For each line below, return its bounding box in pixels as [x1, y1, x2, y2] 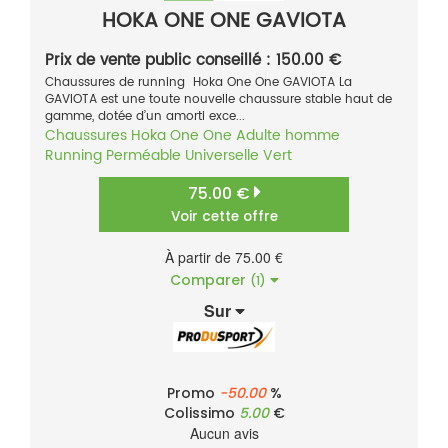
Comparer [169, 270, 250, 291]
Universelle [185, 144, 259, 168]
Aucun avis [189, 423, 259, 444]
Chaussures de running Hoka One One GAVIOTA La [45, 73, 352, 93]
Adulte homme [236, 124, 340, 148]
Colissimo [163, 403, 239, 424]
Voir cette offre [170, 207, 278, 227]
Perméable [106, 144, 181, 168]
